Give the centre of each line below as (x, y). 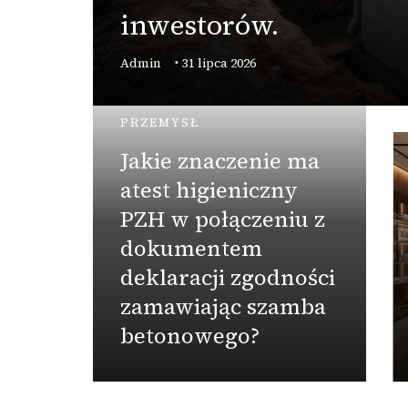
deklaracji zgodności (228, 278)
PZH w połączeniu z (223, 219)
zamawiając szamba (223, 307)
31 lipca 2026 (219, 63)
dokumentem (191, 249)
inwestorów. (199, 25)
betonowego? (190, 336)
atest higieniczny (209, 190)
